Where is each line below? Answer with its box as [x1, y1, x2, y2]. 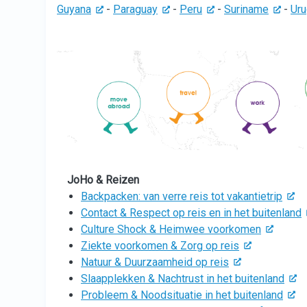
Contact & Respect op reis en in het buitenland [81, 206, 302, 219]
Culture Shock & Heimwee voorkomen [81, 222, 261, 236]
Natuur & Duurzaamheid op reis [81, 255, 229, 269]
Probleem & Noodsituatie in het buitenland [81, 288, 283, 302]
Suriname [224, 3, 269, 16]
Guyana [57, 3, 91, 16]
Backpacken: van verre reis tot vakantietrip [81, 189, 282, 203]
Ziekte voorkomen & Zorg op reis [81, 238, 239, 252]
